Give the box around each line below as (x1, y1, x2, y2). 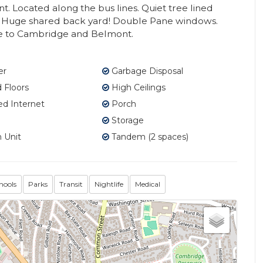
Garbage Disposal (109, 66, 183, 77)
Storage (109, 115, 144, 126)
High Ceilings (109, 82, 166, 93)
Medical (135, 180, 160, 189)
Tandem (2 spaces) (109, 131, 188, 143)
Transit (59, 180, 83, 189)
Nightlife (95, 180, 123, 189)
